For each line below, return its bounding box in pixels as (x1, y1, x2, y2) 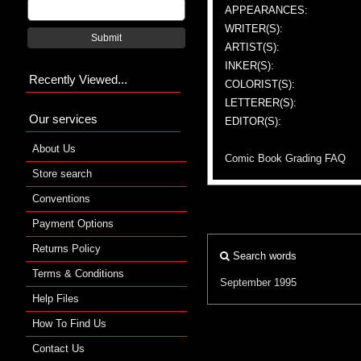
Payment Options (32, 217, 114, 230)
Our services (29, 111, 98, 126)
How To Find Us (32, 317, 106, 330)
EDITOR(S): (225, 114, 281, 127)
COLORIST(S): (225, 77, 295, 90)
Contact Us (32, 342, 85, 355)
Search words (230, 249, 297, 262)
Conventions (32, 192, 90, 205)
